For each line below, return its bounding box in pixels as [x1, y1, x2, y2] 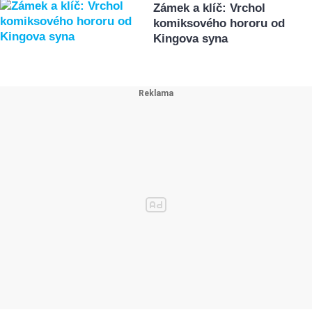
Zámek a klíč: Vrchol [153, 1, 266, 15]
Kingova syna [153, 32, 228, 46]
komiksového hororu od [153, 17, 286, 31]
